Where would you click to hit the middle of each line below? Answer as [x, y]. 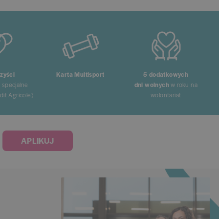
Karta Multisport [80, 74]
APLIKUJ [37, 140]
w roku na [183, 84]
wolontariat [166, 95]
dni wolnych [152, 84]
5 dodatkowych [166, 74]
